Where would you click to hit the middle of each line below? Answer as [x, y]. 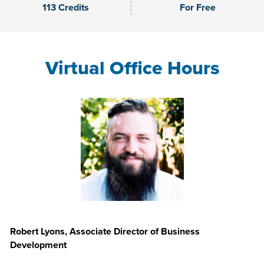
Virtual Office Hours [132, 67]
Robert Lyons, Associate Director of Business [105, 231]
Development [38, 245]
